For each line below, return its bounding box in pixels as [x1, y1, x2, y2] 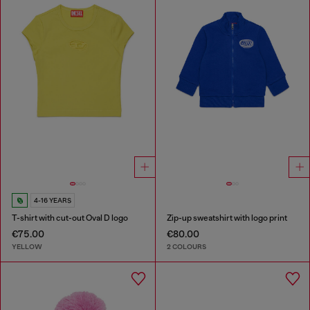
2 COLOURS [166, 241, 206, 251]
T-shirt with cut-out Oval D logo [12, 213, 128, 224]
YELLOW [12, 241, 42, 251]
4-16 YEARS [34, 197, 71, 205]
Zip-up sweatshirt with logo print [166, 213, 287, 224]
